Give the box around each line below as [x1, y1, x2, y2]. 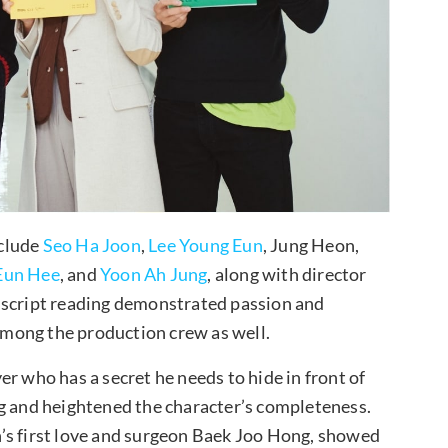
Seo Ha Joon [42, 234, 141, 257]
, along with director [207, 263, 367, 286]
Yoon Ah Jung [100, 263, 208, 286]
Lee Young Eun [148, 234, 263, 257]
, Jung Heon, [262, 234, 360, 257]
